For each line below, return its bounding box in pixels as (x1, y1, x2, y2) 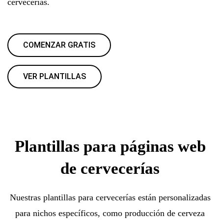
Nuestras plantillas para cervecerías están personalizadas (9, 192, 211, 202)
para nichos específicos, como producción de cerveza (15, 208, 205, 218)
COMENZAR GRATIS (23, 40, 95, 50)
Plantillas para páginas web (14, 137, 206, 155)
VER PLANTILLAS (23, 71, 86, 81)
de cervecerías (60, 159, 160, 177)
